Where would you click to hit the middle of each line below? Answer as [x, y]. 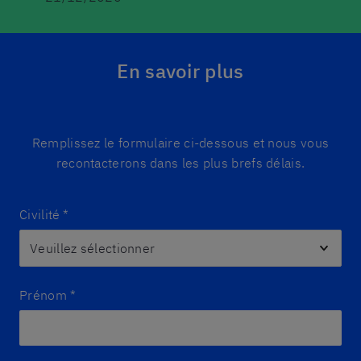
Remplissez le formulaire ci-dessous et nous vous [180, 143]
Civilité [40, 214]
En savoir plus [180, 71]
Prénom [43, 295]
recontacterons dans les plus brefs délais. [180, 163]
